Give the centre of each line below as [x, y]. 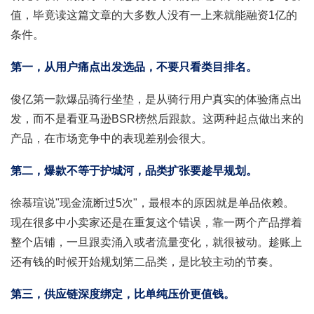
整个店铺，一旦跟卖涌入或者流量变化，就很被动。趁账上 [156, 242]
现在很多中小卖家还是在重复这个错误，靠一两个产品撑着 [156, 222]
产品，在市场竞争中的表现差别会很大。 [111, 138]
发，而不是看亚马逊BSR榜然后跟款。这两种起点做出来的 [157, 118]
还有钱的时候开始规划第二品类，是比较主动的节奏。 [145, 261]
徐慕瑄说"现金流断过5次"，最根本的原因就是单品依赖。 [152, 203]
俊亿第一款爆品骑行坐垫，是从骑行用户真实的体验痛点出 [156, 99]
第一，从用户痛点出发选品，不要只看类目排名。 [134, 67]
